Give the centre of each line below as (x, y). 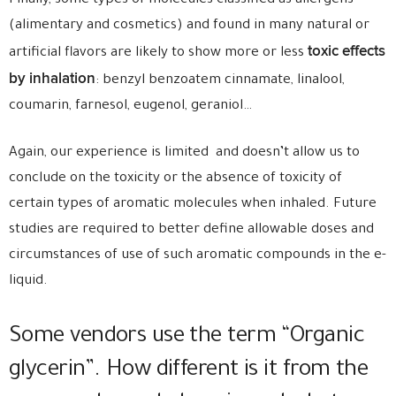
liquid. (28, 282)
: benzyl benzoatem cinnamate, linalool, (220, 81)
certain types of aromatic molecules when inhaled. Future (193, 205)
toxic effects (346, 51)
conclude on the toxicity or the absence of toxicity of (175, 179)
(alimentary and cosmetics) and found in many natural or (189, 26)
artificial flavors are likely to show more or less (158, 53)
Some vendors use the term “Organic (187, 338)
